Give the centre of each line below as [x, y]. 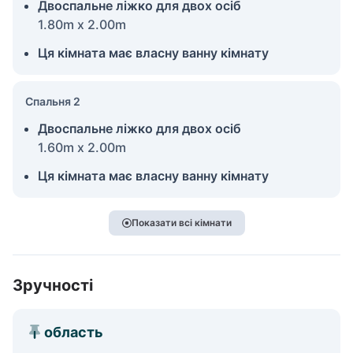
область [74, 332]
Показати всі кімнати [181, 222]
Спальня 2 [53, 101]
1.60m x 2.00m [82, 147]
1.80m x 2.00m [82, 24]
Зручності [53, 285]
